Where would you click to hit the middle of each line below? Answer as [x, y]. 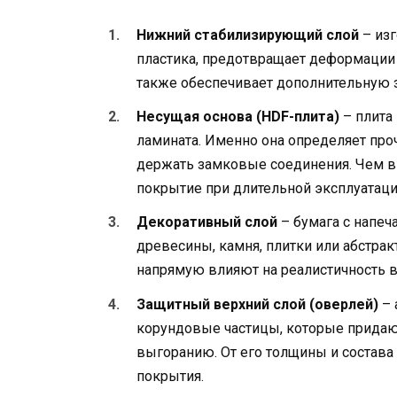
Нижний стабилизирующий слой [248, 35]
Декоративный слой [207, 222]
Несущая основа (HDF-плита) [238, 117]
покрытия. [170, 376]
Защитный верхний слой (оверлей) [257, 304]
